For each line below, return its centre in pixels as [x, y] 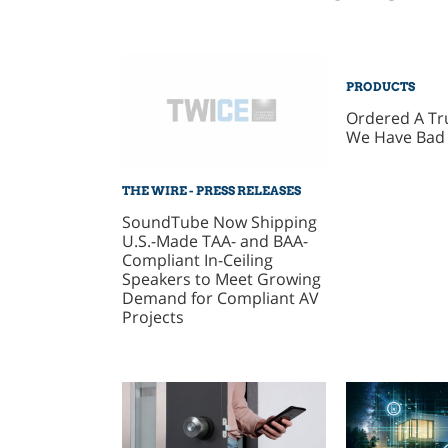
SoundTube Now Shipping [219, 221]
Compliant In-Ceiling [197, 259]
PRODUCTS [380, 86]
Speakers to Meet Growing [221, 278]
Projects [152, 316]
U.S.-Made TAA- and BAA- [214, 240]
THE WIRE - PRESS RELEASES [211, 190]
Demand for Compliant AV [220, 297]
